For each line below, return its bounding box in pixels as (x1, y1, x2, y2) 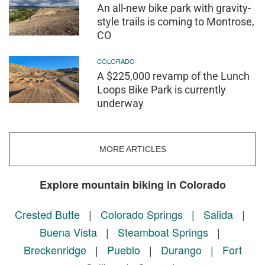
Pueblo (106, 242, 140, 258)
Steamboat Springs (117, 224, 208, 240)
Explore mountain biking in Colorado (39, 177, 226, 193)
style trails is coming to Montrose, (97, 15, 255, 28)
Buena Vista (39, 224, 97, 240)
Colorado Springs (100, 206, 183, 222)
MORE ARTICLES (99, 144, 166, 154)
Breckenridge (23, 242, 86, 258)
